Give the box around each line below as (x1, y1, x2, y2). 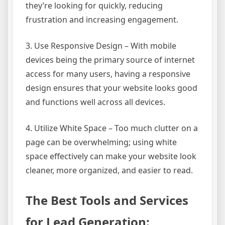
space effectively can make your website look (26, 151, 196, 162)
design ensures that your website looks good (26, 82, 197, 94)
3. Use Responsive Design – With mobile (26, 40, 176, 52)
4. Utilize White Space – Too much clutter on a (26, 123, 198, 134)
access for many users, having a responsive (26, 68, 190, 80)
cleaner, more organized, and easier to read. (26, 165, 193, 176)
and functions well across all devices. (26, 96, 165, 108)
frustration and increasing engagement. (26, 14, 178, 26)
